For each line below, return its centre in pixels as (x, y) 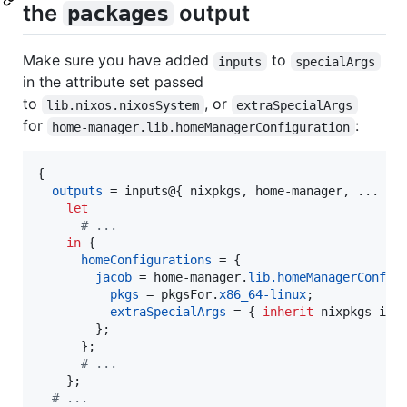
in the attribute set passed (113, 82)
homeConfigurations (146, 260)
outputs (77, 191)
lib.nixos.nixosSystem (123, 105)
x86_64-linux (263, 295)
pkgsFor (186, 295)
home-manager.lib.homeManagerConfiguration (201, 127)
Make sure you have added (118, 60)
